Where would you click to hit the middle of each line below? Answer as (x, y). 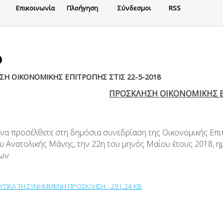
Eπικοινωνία (36, 8)
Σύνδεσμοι (134, 8)
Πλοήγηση (83, 8)
